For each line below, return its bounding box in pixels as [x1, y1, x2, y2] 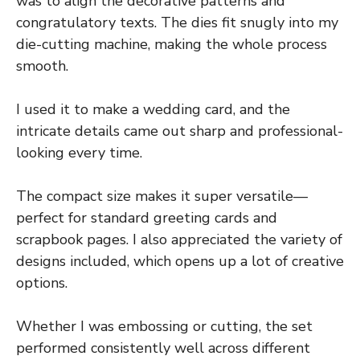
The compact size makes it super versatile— [16, 186, 308, 206]
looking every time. [16, 142, 142, 162]
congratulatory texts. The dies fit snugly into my [16, 12, 338, 32]
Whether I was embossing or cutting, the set [16, 316, 313, 336]
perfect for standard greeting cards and [16, 207, 277, 227]
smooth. [16, 55, 68, 76]
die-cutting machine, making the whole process [16, 34, 327, 54]
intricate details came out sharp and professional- [16, 121, 343, 141]
